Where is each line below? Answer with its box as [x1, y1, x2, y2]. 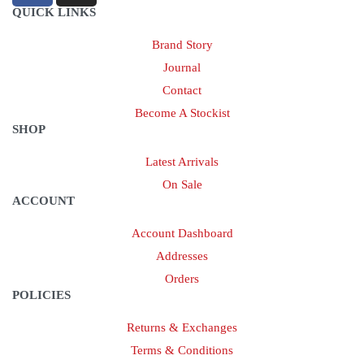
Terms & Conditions [131, 343, 233, 357]
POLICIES [12, 288, 71, 301]
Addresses [156, 249, 208, 262]
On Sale [162, 177, 202, 191]
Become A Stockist [134, 106, 230, 119]
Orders [165, 271, 199, 285]
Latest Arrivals [145, 154, 219, 168]
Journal [163, 60, 201, 74]
